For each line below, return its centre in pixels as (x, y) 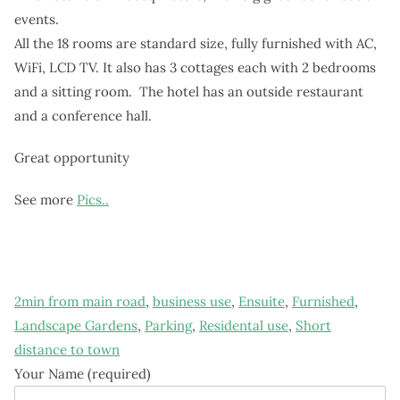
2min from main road (80, 301)
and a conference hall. (83, 115)
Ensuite (262, 301)
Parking (168, 325)
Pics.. (93, 199)
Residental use (244, 325)
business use (192, 301)
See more (46, 199)
